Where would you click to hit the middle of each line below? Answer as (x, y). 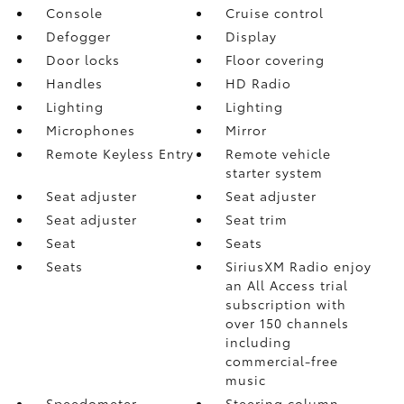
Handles (74, 83)
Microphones (90, 129)
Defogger (78, 36)
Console (74, 12)
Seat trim (257, 219)
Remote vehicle (279, 153)
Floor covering (275, 59)
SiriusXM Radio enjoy (299, 266)
